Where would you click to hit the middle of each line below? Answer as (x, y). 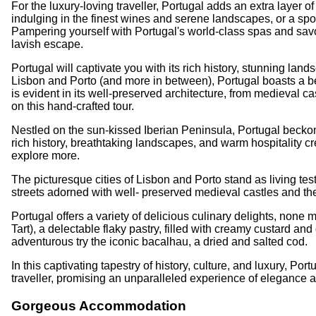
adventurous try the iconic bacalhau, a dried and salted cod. (159, 242)
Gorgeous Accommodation (99, 305)
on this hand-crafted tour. (73, 107)
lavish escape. (47, 44)
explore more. (45, 156)
